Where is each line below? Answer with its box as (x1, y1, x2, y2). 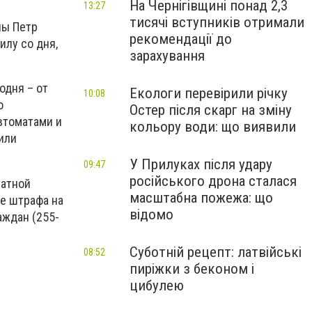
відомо (130, 206, 173, 223)
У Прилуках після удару (130, 156, 272, 173)
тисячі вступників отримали (130, 14, 304, 31)
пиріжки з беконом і (130, 260, 254, 277)
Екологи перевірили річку (130, 85, 288, 102)
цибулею (130, 277, 184, 294)
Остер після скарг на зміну (130, 102, 292, 118)
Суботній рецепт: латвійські (130, 244, 302, 260)
